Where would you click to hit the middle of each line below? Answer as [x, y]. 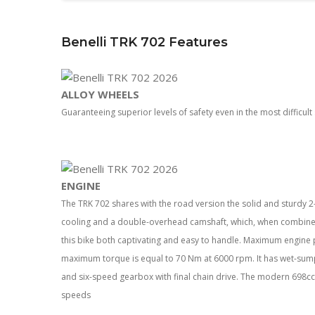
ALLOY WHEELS [100, 94]
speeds [76, 295]
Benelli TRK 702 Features [144, 42]
